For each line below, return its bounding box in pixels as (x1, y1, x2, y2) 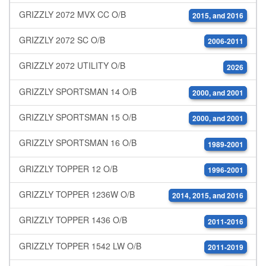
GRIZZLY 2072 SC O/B (19, 33, 105, 46)
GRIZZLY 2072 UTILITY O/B (19, 59, 125, 72)
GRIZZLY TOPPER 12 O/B (19, 162, 118, 175)
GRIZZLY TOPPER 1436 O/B (19, 214, 127, 226)
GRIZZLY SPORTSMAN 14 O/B (19, 85, 137, 97)
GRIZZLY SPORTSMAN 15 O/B (19, 110, 137, 123)
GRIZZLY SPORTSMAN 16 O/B (19, 137, 137, 149)
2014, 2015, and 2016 (172, 190, 243, 201)
